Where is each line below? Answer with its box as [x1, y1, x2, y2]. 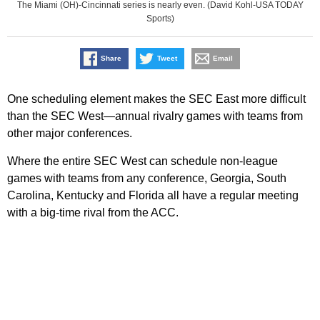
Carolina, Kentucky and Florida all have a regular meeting [7, 189, 299, 202]
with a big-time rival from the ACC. [7, 206, 179, 219]
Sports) [146, 14, 174, 24]
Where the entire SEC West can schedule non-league [7, 155, 278, 168]
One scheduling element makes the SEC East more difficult [7, 93, 306, 106]
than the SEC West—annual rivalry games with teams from [7, 110, 303, 123]
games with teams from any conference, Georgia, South [7, 172, 286, 185]
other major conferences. [7, 127, 132, 140]
